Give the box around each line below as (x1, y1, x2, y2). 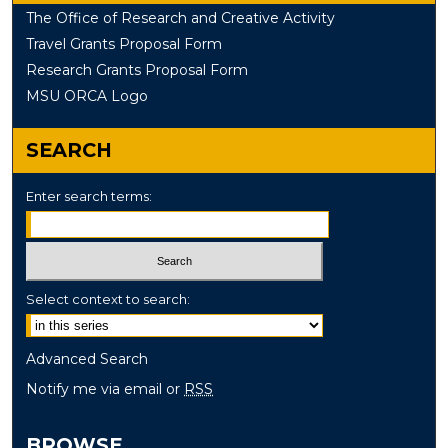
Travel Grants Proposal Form (26, 35, 223, 54)
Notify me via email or (26, 379, 185, 398)
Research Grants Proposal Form (26, 61, 249, 80)
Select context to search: (26, 290, 191, 307)
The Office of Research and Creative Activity (26, 9, 336, 28)
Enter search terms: (26, 188, 153, 205)
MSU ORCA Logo (26, 87, 149, 106)
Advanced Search (26, 349, 149, 368)
